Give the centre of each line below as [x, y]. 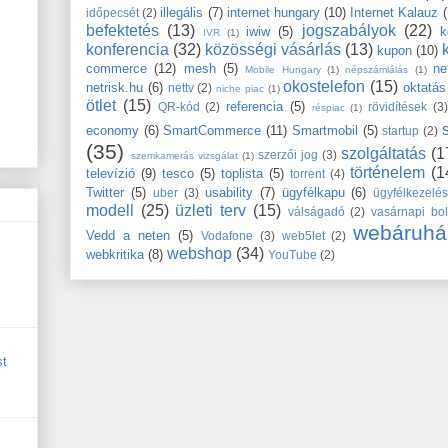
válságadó [316, 211]
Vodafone [226, 235]
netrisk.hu [114, 87]
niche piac [240, 88]
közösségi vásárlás [273, 49]
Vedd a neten [128, 235]
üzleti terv [211, 210]
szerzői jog [288, 154]
